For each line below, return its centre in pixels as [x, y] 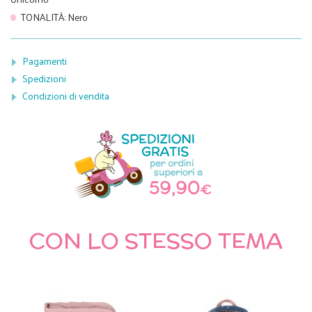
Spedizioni [44, 79]
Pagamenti [45, 61]
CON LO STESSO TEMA [156, 241]
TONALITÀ [43, 17]
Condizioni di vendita [66, 96]
